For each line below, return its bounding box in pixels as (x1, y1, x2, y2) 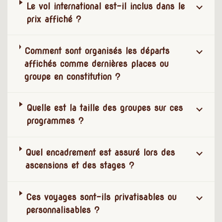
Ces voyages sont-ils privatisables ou (26, 191, 177, 202)
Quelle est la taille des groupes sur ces (26, 103, 183, 113)
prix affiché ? (26, 13, 81, 24)
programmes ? (26, 115, 84, 126)
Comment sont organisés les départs (24, 45, 170, 56)
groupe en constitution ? (24, 71, 121, 82)
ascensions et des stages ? (25, 160, 135, 171)
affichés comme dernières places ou (24, 58, 169, 69)
